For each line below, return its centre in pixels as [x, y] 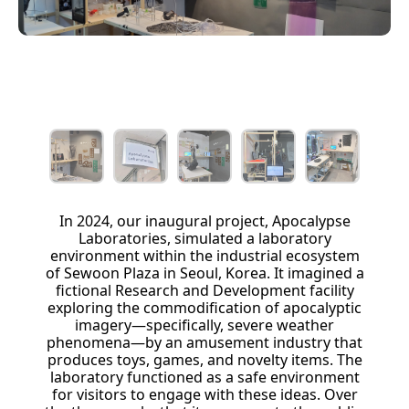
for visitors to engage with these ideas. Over [204, 395]
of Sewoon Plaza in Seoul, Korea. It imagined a [204, 273]
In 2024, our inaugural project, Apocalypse [204, 221]
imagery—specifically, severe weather [204, 325]
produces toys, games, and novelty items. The [204, 360]
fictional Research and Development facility [204, 291]
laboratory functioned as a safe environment [204, 378]
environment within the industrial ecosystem [204, 256]
